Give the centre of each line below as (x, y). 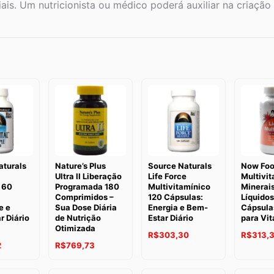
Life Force (167, 176)
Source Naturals (180, 165)
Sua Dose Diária (86, 207)
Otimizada (76, 228)
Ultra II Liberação (89, 176)
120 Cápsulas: (176, 197)
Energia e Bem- (178, 207)
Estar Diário (171, 217)
